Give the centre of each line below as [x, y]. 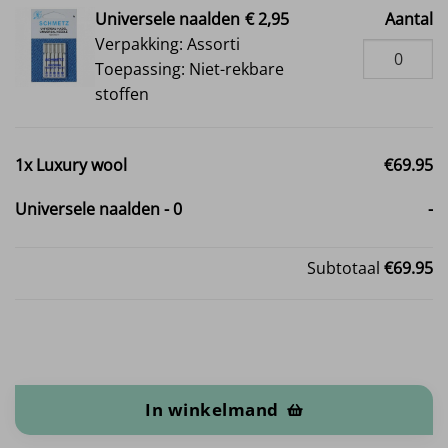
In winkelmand [212, 409]
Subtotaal [345, 268]
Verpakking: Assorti [167, 43]
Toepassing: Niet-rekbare [189, 68]
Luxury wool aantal [77, 370]
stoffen [122, 93]
